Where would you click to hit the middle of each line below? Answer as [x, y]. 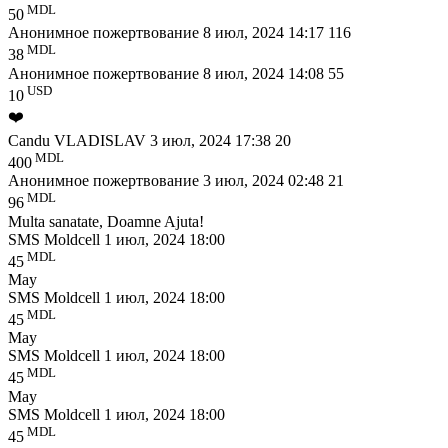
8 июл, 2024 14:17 [265, 33]
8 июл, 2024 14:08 [265, 73]
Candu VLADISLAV [79, 141]
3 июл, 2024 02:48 [265, 181]
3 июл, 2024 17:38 [212, 141]
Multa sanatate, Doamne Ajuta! [106, 221]
